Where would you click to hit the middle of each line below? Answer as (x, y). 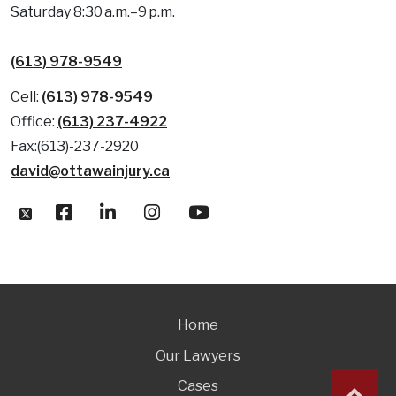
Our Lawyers (198, 355)
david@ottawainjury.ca (90, 171)
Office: (34, 121)
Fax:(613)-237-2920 (75, 146)
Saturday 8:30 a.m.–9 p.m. (93, 11)
